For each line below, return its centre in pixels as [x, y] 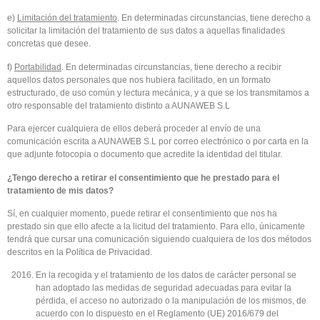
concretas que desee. [49, 44]
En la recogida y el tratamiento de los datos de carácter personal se [166, 275]
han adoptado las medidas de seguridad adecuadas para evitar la [164, 288]
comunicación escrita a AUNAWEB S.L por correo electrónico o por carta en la [158, 142]
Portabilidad [38, 67]
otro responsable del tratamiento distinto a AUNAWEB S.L [119, 105]
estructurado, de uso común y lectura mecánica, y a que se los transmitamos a [158, 92]
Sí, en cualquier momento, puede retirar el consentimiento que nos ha [142, 213]
